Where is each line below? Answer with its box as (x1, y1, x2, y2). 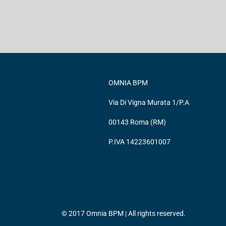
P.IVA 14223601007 (108, 138, 171, 146)
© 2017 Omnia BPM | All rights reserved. (62, 209, 186, 217)
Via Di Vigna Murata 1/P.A (108, 98, 190, 106)
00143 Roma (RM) (108, 118, 166, 126)
